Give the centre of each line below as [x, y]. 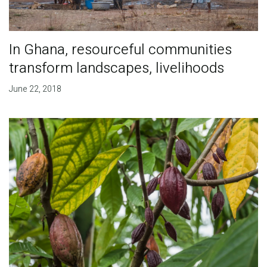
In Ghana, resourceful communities [120, 50]
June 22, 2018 [35, 89]
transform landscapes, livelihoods [116, 69]
